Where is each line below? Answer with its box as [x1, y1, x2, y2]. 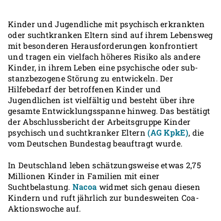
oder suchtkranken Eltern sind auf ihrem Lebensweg [8, 30, 213, 40]
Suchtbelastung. [8, 182, 73, 192]
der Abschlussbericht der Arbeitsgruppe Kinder [8, 116, 191, 127]
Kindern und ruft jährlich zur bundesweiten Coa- [8, 192, 199, 203]
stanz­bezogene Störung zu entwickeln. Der [8, 73, 173, 83]
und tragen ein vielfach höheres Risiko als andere [8, 51, 201, 62]
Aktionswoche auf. [8, 203, 81, 214]
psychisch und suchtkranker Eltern [8, 127, 148, 138]
